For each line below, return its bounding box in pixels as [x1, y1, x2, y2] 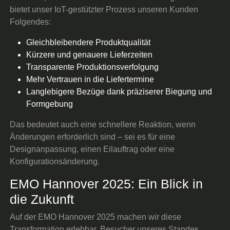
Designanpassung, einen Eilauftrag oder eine [10, 144, 175, 154]
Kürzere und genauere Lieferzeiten [26, 50, 153, 59]
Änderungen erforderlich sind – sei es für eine [10, 132, 176, 141]
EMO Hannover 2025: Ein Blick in [10, 176, 203, 191]
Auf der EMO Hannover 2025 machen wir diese [10, 212, 182, 221]
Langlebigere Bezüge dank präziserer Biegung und [26, 87, 213, 96]
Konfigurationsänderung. [10, 157, 100, 166]
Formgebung [26, 99, 73, 108]
